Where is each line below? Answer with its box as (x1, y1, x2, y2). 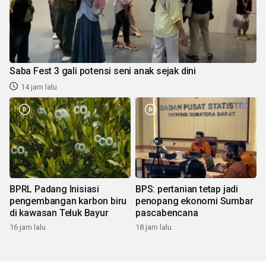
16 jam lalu (9, 222, 46, 232)
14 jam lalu (21, 82, 57, 91)
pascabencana (135, 207, 198, 218)
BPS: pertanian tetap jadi (135, 183, 238, 195)
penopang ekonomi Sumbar (135, 195, 254, 207)
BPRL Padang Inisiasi (9, 183, 99, 195)
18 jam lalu (135, 222, 172, 232)
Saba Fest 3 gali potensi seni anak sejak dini (9, 65, 196, 77)
